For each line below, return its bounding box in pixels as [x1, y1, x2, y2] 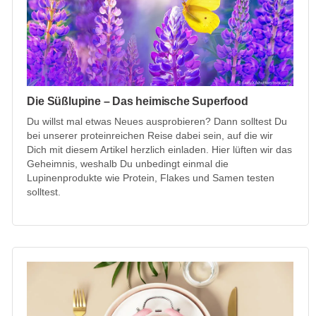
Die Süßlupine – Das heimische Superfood [27, 95, 248, 107]
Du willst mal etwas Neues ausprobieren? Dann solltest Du [27, 115, 288, 127]
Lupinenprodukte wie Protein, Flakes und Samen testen [27, 171, 275, 183]
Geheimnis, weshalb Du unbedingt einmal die [27, 157, 229, 169]
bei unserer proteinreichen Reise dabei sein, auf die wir [27, 129, 274, 141]
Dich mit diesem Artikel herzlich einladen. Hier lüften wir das [27, 143, 293, 155]
